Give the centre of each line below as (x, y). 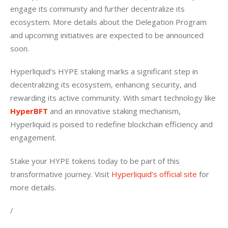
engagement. (33, 138)
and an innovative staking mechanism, (115, 111)
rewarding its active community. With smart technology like (114, 98)
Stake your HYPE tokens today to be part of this (96, 161)
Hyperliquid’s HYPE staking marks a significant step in (105, 72)
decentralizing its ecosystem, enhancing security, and (104, 85)
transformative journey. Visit (61, 174)
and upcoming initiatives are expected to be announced (108, 35)
